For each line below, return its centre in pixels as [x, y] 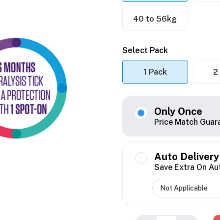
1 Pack [155, 72]
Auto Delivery [187, 157]
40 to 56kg [155, 19]
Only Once [178, 112]
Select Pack [145, 51]
